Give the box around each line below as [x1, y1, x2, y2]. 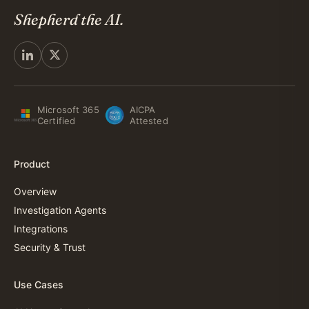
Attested [129, 114, 168, 126]
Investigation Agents [14, 203, 106, 216]
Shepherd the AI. [14, 9, 123, 29]
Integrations [14, 222, 68, 235]
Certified [37, 114, 76, 126]
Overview [14, 185, 57, 197]
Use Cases [14, 278, 63, 290]
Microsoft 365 [37, 103, 99, 115]
